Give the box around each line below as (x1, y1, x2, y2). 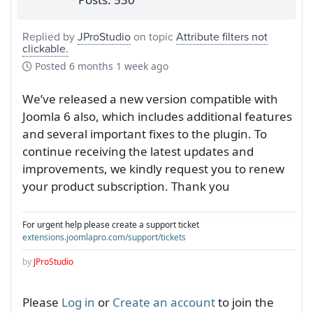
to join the (215, 294, 274, 311)
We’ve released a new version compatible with (22, 91, 278, 108)
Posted (32, 59, 69, 73)
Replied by (22, 29, 78, 45)
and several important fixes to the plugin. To (22, 126, 267, 143)
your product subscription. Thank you (22, 178, 230, 195)
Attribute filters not (176, 29, 268, 45)
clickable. (22, 41, 68, 57)
